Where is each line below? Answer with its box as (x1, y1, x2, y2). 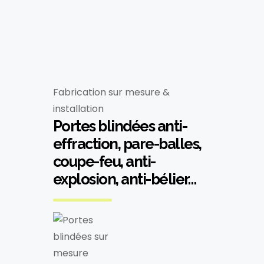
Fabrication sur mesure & (52, 85, 170, 99)
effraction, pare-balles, (52, 135, 202, 153)
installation (52, 102, 104, 115)
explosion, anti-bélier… (52, 170, 196, 188)
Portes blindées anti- (52, 117, 187, 135)
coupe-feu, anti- (52, 153, 156, 170)
